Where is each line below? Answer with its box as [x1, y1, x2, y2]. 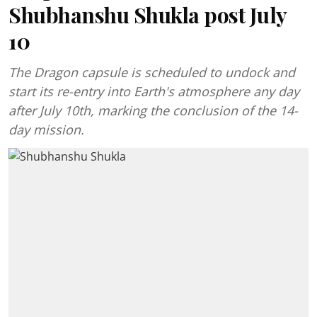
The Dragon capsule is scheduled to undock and [8, 64, 295, 81]
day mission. [8, 121, 84, 138]
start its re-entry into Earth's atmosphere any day [8, 83, 299, 100]
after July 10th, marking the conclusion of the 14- [8, 102, 298, 119]
